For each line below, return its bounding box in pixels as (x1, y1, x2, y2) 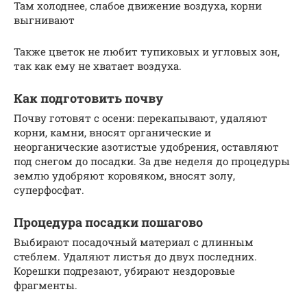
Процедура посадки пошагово (14, 214, 203, 231)
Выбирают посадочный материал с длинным (14, 235, 254, 249)
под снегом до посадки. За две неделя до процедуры (14, 154, 290, 169)
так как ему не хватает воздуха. (14, 59, 182, 73)
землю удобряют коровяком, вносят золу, (14, 169, 235, 183)
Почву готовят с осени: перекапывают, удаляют (14, 111, 267, 125)
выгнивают (14, 13, 75, 27)
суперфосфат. (14, 183, 84, 197)
